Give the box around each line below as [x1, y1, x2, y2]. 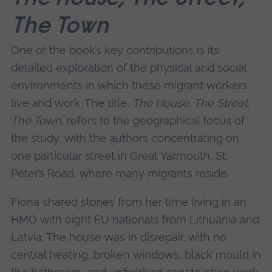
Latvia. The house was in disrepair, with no [10, 231, 226, 244]
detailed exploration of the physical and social [10, 61, 246, 74]
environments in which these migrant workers [10, 78, 248, 92]
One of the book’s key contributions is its [10, 43, 219, 56]
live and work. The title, [10, 96, 132, 109]
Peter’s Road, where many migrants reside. [10, 166, 229, 180]
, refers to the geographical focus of [61, 114, 245, 127]
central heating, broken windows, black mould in [10, 248, 261, 262]
